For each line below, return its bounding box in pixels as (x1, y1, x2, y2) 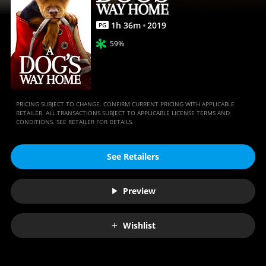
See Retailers (107, 151, 159, 163)
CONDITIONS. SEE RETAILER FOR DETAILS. (15, 117, 134, 126)
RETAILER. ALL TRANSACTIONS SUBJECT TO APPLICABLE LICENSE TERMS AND (15, 108, 230, 117)
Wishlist (123, 220, 156, 232)
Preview (123, 185, 156, 197)
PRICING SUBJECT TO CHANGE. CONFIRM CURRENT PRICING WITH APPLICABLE (15, 99, 235, 108)
